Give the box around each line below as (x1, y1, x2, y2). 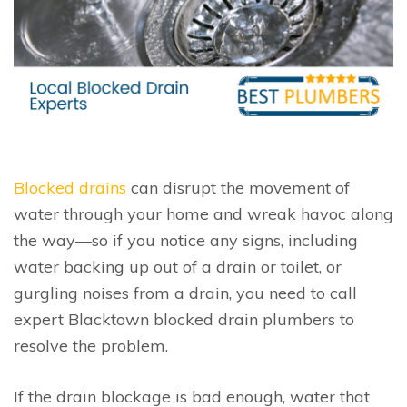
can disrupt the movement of (126, 176, 350, 198)
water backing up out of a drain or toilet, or (14, 255, 342, 277)
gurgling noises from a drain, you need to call (14, 282, 357, 303)
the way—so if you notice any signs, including (14, 229, 358, 251)
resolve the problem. (14, 334, 168, 356)
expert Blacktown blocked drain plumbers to (14, 308, 354, 330)
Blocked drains (14, 176, 126, 198)
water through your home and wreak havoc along (14, 203, 393, 224)
